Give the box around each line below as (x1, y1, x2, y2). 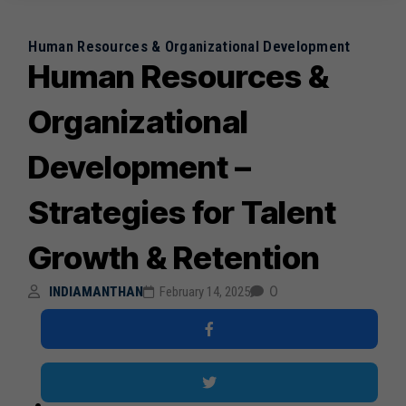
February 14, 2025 (159, 284, 251, 300)
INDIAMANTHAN (49, 284, 144, 300)
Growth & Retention (28, 238, 321, 276)
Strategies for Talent (28, 193, 337, 231)
